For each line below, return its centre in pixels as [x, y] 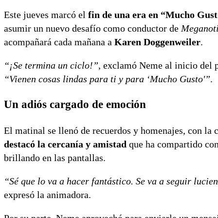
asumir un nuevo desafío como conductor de [92, 28]
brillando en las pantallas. [55, 157]
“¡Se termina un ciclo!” [51, 65]
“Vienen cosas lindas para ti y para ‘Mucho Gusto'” [107, 79]
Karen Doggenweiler [157, 42]
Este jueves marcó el [46, 14]
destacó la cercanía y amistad [65, 144]
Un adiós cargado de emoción [75, 104]
